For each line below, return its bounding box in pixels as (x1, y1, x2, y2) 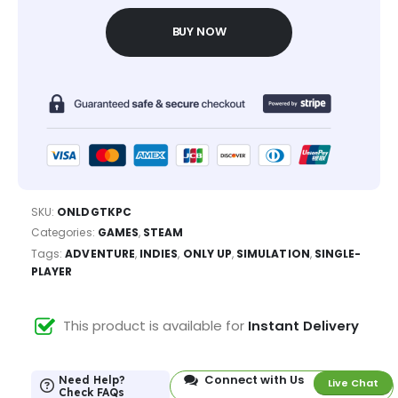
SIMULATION (236, 246, 310, 262)
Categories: (31, 225, 98, 241)
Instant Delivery (248, 315, 360, 335)
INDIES (139, 246, 179, 262)
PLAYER (31, 264, 73, 280)
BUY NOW (171, 23, 227, 41)
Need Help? (59, 373, 125, 387)
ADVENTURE (65, 246, 135, 262)
